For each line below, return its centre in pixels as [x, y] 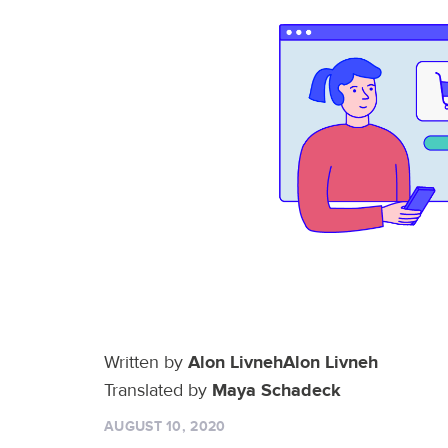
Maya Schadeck [276, 390]
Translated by [158, 390]
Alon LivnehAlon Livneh [283, 362]
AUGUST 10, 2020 [165, 426]
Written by [146, 362]
